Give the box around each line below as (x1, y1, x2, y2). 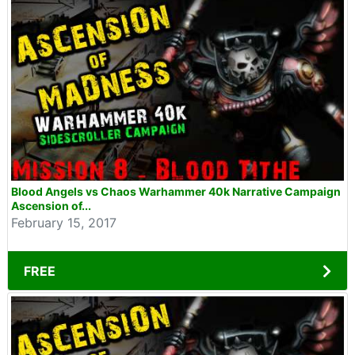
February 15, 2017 (11, 215, 116, 231)
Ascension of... (11, 199, 91, 212)
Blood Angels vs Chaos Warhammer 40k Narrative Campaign (11, 185, 341, 198)
